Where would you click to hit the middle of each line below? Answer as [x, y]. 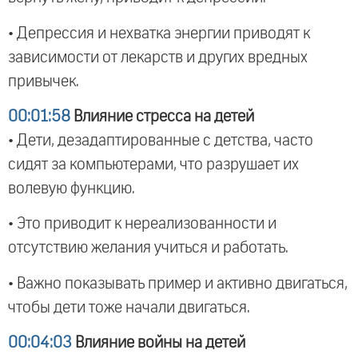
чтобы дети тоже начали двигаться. [129, 307]
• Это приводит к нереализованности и [142, 224]
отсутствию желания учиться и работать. [148, 248]
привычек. [44, 81]
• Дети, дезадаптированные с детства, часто [161, 140]
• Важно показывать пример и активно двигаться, [178, 283]
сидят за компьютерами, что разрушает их [153, 164]
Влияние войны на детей [159, 343]
